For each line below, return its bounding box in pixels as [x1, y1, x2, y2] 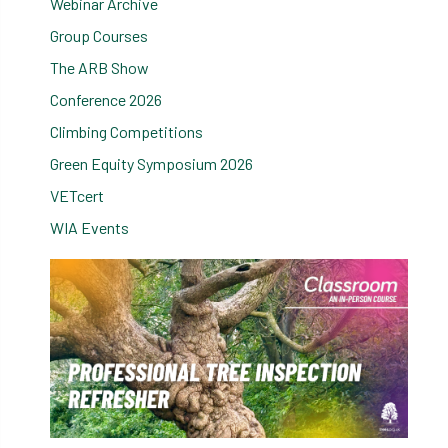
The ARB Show [50, 58, 149, 77]
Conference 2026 [50, 90, 162, 109]
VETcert [50, 186, 104, 205]
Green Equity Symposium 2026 [50, 154, 253, 173]
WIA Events [50, 218, 129, 237]
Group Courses [50, 26, 148, 45]
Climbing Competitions [50, 122, 203, 141]
